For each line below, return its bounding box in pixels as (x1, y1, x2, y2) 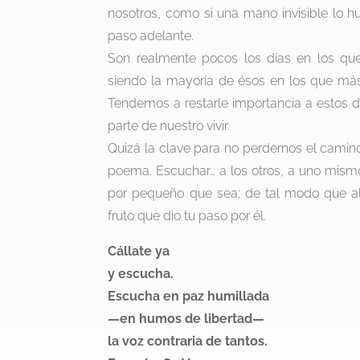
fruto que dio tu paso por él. (108, 208, 267, 224)
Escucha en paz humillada (108, 288, 270, 305)
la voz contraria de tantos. (108, 333, 268, 350)
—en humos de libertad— (108, 311, 265, 327)
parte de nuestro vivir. (108, 118, 231, 134)
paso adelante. (108, 28, 194, 44)
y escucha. (108, 266, 174, 282)
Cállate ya (108, 243, 170, 260)
